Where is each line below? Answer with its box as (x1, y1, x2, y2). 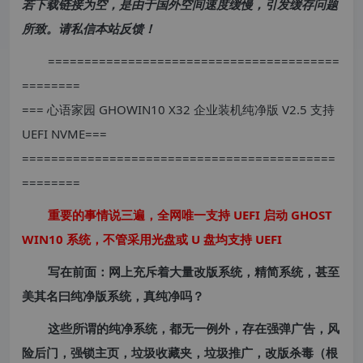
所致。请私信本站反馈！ (22, 20, 156, 36)
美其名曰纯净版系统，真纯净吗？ (22, 288, 204, 304)
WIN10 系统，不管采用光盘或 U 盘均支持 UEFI (22, 231, 282, 247)
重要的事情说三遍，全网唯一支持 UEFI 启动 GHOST (48, 207, 332, 223)
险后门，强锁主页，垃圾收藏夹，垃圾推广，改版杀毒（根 (22, 344, 338, 361)
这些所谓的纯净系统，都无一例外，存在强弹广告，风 (48, 320, 340, 336)
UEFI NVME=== (22, 126, 107, 142)
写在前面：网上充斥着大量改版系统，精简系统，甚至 (48, 263, 340, 280)
